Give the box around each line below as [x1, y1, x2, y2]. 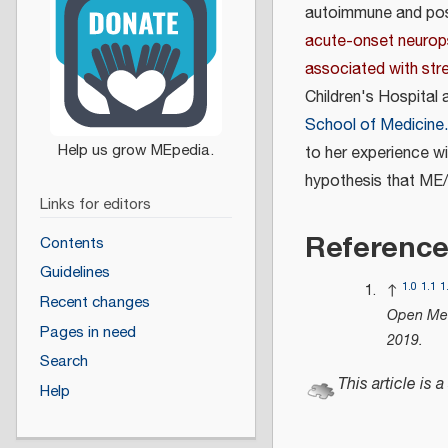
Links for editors [39, 193, 151, 217]
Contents [39, 231, 104, 255]
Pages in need [39, 320, 136, 344]
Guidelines [39, 261, 110, 285]
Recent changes [39, 291, 150, 314]
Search [39, 350, 88, 374]
